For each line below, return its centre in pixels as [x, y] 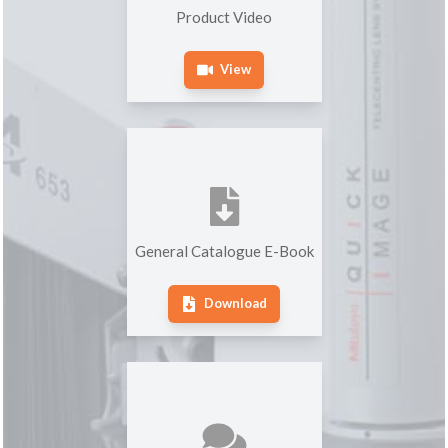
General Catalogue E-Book [224, 251]
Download [235, 303]
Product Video [224, 17]
